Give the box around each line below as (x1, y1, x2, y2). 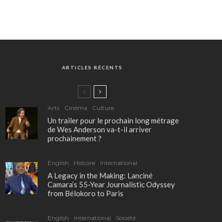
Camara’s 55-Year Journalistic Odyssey (48, 180, 175, 189)
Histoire (74, 159, 95, 167)
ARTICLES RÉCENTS (61, 64, 123, 71)
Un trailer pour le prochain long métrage (48, 116, 179, 125)
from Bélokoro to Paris (48, 189, 123, 198)
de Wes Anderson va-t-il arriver (48, 125, 152, 134)
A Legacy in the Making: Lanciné (48, 171, 153, 180)
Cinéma (64, 104, 87, 112)
